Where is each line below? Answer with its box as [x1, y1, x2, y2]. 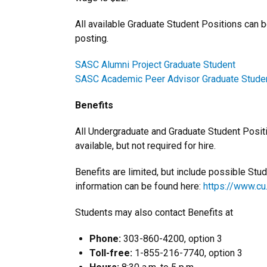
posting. [75, 33, 108, 44]
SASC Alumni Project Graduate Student [75, 59, 235, 70]
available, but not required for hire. [75, 140, 216, 151]
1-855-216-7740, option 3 [132, 247, 243, 259]
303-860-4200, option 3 [121, 233, 222, 244]
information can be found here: [75, 181, 203, 192]
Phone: [89, 233, 121, 244]
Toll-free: [89, 247, 132, 259]
